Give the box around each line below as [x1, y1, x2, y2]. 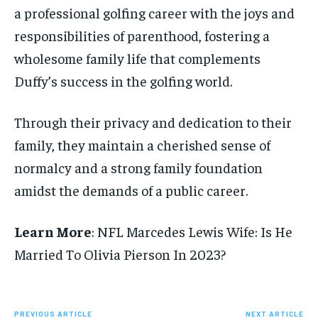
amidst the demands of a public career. [14, 180, 248, 199]
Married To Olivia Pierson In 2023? [14, 244, 226, 263]
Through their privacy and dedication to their [14, 112, 292, 131]
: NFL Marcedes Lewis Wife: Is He [92, 221, 292, 240]
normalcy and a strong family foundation [14, 158, 263, 176]
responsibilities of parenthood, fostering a [14, 26, 270, 44]
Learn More [14, 221, 92, 240]
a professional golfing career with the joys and [14, 3, 295, 21]
